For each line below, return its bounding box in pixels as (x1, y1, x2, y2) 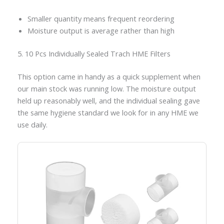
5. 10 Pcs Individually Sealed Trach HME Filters (17, 48, 170, 59)
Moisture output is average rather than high (27, 25, 174, 36)
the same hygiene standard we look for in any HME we (17, 107, 198, 117)
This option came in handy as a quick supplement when (17, 71, 200, 81)
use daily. (17, 119, 47, 129)
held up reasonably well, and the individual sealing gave (17, 95, 200, 105)
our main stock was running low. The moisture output (17, 83, 196, 93)
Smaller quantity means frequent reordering (27, 13, 174, 24)
